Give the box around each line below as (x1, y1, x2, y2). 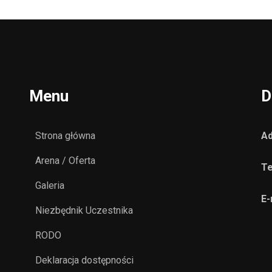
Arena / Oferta (35, 155, 96, 166)
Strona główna (35, 130, 96, 141)
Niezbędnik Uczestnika (35, 205, 134, 216)
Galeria (35, 180, 65, 191)
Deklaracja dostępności (35, 254, 134, 266)
